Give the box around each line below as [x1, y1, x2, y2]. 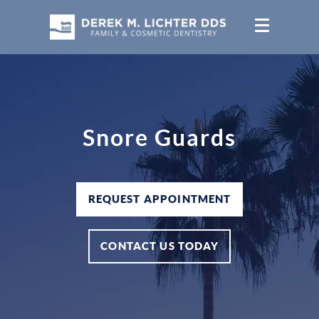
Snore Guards [83, 124, 236, 150]
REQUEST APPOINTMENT [88, 192, 231, 205]
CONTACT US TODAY [100, 239, 219, 252]
